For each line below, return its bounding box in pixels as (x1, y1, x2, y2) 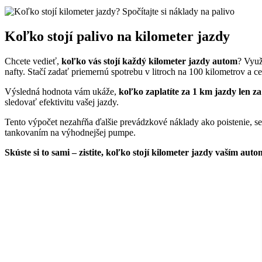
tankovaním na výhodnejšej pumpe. (5, 127, 136, 138)
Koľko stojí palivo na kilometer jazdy (5, 29, 230, 44)
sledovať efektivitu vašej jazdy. (5, 97, 119, 108)
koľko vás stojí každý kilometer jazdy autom (61, 56, 237, 67)
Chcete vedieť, (5, 56, 61, 67)
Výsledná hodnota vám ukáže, (5, 87, 119, 97)
